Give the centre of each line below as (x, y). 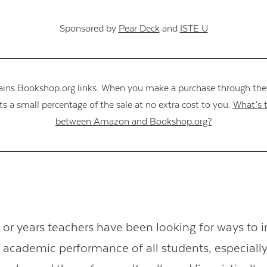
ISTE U (194, 29)
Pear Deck (139, 29)
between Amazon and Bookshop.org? (133, 122)
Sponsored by (89, 29)
